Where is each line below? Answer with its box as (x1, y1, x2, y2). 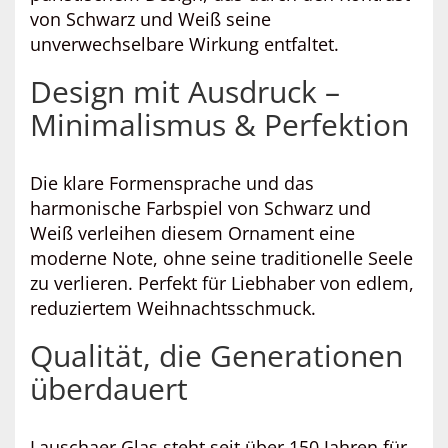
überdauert (30, 368, 188, 409)
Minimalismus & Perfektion (30, 104, 409, 145)
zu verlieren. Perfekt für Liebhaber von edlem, (30, 271, 414, 295)
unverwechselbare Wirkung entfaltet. (30, 32, 339, 56)
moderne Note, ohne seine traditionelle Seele (30, 246, 413, 270)
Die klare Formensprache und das (30, 171, 314, 195)
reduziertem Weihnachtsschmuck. (30, 296, 316, 320)
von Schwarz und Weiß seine (30, 7, 271, 31)
